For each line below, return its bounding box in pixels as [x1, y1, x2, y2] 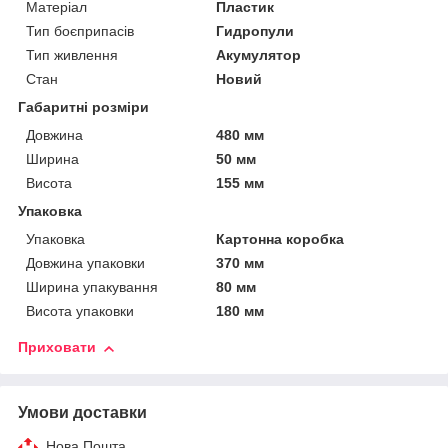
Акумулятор [216, 47, 302, 64]
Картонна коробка [216, 231, 345, 248]
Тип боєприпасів [26, 23, 134, 40]
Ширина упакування [26, 279, 158, 296]
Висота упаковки [26, 303, 134, 320]
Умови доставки [18, 404, 147, 422]
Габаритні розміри [18, 99, 149, 116]
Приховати [18, 339, 96, 356]
